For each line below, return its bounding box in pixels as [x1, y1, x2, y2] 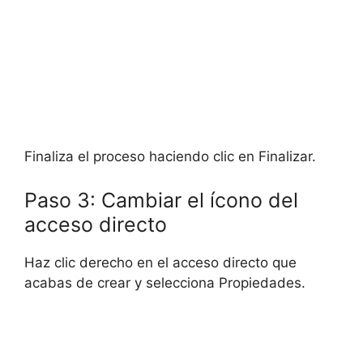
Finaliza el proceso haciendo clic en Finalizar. [24, 148, 316, 165]
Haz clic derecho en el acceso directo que [24, 254, 297, 271]
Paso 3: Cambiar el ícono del [24, 187, 298, 212]
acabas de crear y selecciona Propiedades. [24, 274, 305, 291]
